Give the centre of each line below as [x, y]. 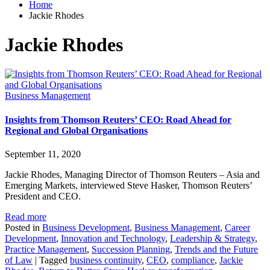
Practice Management [46, 249]
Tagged [55, 260]
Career [237, 227]
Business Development [86, 227]
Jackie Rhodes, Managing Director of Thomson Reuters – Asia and [132, 174]
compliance [193, 260]
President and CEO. [43, 196]
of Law [19, 260]
